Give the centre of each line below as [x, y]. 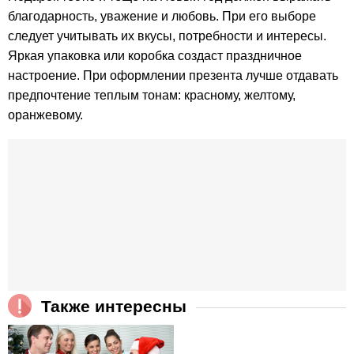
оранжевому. [45, 115]
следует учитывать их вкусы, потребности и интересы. [167, 36]
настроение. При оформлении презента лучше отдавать [173, 75]
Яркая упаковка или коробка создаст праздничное [155, 55]
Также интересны [114, 306]
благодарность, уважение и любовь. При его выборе [162, 16]
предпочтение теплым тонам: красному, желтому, [152, 95]
